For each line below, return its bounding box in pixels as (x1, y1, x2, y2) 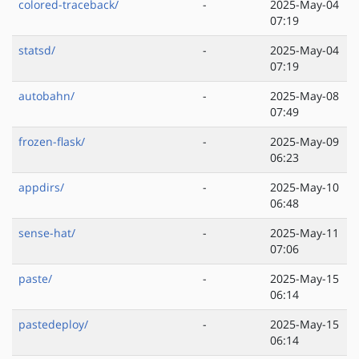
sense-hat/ (18, 225, 75, 241)
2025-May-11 (270, 225, 339, 241)
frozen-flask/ (18, 134, 85, 150)
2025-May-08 (270, 88, 339, 104)
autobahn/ (18, 88, 75, 104)
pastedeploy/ (18, 317, 88, 333)
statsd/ (18, 42, 55, 58)
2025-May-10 (270, 179, 339, 196)
